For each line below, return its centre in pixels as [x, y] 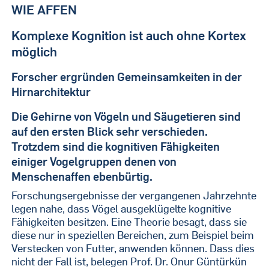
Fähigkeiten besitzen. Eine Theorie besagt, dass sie [129, 222]
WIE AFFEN [44, 10]
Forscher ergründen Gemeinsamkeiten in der [127, 77]
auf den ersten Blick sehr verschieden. [110, 131]
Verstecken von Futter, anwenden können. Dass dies [133, 248]
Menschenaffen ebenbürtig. [82, 177]
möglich [35, 52]
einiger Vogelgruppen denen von [94, 162]
